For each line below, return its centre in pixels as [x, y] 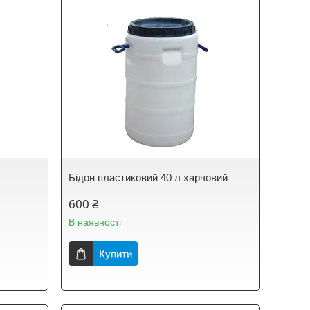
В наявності [95, 222]
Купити [116, 254]
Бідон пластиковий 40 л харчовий [148, 177]
